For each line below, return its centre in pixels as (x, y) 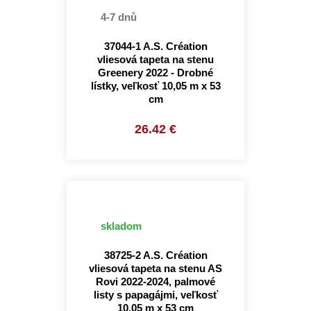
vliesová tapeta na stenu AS (155, 268)
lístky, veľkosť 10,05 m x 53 (155, 86)
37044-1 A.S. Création (155, 46)
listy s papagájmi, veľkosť (155, 295)
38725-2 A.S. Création (155, 255)
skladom (120, 226)
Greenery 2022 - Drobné (155, 73)
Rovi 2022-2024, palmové (155, 281)
